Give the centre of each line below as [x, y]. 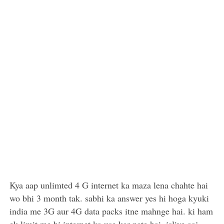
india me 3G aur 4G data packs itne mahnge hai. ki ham [111, 211]
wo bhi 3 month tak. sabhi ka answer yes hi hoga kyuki [109, 198]
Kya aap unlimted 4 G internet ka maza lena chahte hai [109, 185]
